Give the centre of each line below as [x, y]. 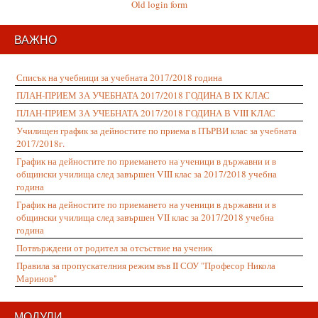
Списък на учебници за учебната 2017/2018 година [119, 77]
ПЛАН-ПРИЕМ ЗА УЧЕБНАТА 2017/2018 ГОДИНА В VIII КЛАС [146, 113]
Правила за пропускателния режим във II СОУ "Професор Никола [146, 265]
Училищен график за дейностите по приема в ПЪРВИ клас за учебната [157, 131]
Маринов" [37, 278]
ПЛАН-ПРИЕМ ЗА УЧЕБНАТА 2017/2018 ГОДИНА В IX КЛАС [143, 95]
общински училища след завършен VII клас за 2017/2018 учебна [145, 217]
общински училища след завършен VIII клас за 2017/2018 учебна [147, 174]
